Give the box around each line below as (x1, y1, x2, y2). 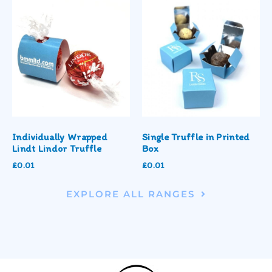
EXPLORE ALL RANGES (66, 188, 195, 200)
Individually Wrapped (12, 131, 108, 143)
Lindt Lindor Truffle (12, 143, 102, 155)
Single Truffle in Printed (142, 131, 250, 143)
